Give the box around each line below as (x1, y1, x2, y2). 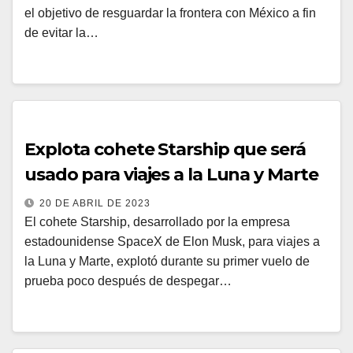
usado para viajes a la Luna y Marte (24, 164, 318, 185)
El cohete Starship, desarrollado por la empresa (24, 215, 290, 229)
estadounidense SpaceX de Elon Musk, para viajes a (24, 235, 320, 248)
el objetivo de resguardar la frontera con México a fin (24, 6, 316, 20)
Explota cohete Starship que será (24, 139, 306, 160)
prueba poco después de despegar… (24, 274, 232, 288)
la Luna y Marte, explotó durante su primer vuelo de (24, 255, 310, 268)
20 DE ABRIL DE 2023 (39, 198, 150, 209)
